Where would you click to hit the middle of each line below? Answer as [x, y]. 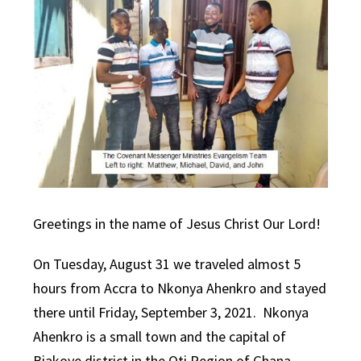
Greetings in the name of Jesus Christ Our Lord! [177, 224]
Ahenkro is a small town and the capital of [160, 337]
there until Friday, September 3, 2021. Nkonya [171, 313]
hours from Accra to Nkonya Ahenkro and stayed [180, 288]
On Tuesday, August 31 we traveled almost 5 [167, 264]
